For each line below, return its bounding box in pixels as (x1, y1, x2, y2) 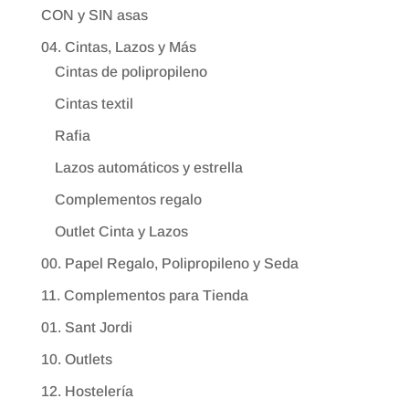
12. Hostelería (40, 383, 133, 400)
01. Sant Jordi (40, 320, 132, 336)
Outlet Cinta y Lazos (54, 224, 188, 240)
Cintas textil (54, 96, 133, 112)
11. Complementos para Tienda (40, 288, 248, 304)
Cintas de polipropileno (54, 64, 207, 80)
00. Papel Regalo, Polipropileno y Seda (40, 256, 299, 272)
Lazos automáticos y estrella (54, 160, 243, 176)
